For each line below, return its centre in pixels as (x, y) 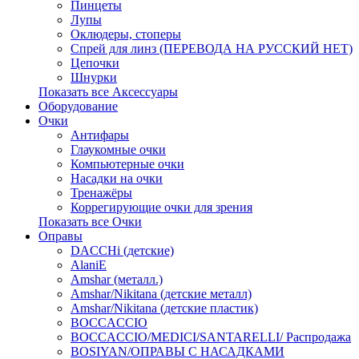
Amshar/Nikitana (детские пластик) (164, 308)
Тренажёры (101, 193)
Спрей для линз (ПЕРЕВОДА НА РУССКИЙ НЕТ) (212, 48)
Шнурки (94, 77)
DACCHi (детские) (122, 250)
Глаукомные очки (118, 149)
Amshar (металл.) (117, 279)
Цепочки (95, 63)
